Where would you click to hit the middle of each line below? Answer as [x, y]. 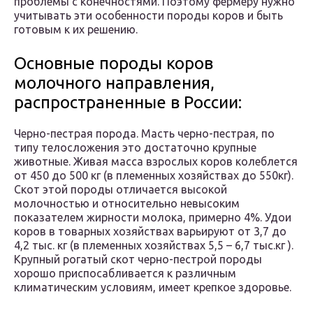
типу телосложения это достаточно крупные [135, 148]
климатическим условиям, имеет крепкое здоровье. [153, 287]
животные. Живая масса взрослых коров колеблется [156, 162]
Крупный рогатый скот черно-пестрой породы [138, 260]
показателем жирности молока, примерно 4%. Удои [153, 218]
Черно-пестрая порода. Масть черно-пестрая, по [144, 134]
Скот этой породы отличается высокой [121, 190]
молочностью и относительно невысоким [127, 204]
